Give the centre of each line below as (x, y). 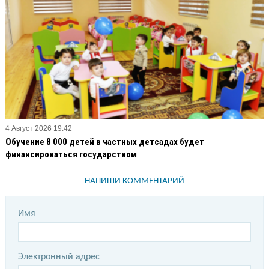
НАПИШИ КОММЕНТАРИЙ (134, 181)
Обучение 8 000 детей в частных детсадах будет (105, 141)
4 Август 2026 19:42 (39, 128)
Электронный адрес (59, 257)
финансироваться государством (71, 154)
